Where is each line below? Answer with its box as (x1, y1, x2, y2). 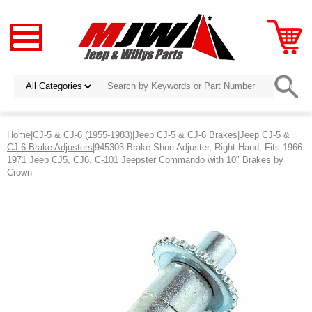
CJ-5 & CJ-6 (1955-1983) (33, 129, 132, 140)
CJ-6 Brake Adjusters (7, 141, 93, 153)
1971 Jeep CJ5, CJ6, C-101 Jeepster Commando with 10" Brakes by (7, 154, 283, 165)
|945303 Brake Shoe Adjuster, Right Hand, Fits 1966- (93, 141, 305, 153)
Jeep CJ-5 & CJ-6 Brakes (134, 129, 237, 140)
